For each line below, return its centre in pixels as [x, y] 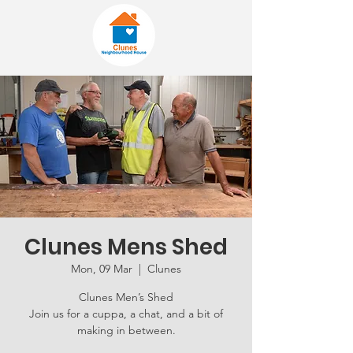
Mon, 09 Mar [102, 269]
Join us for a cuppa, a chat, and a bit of [126, 314]
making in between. [126, 330]
